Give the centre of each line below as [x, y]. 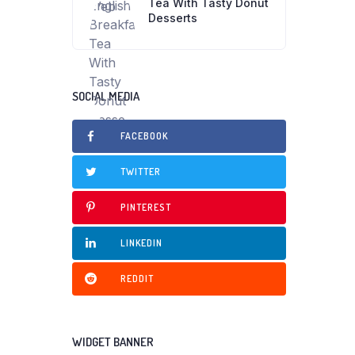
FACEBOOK [144, 136]
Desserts [173, 18]
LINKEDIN [141, 243]
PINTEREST [146, 207]
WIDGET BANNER [113, 342]
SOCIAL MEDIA [106, 96]
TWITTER [141, 172]
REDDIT [137, 279]
